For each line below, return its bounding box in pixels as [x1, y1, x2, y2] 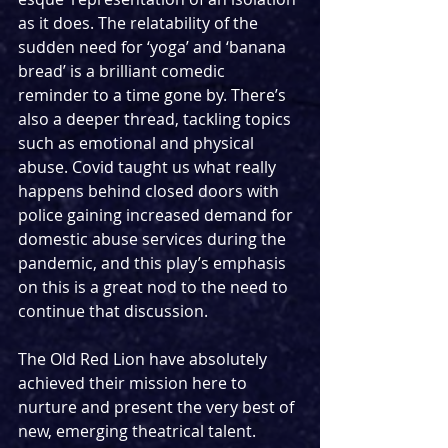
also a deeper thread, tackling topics [18, 107, 295, 130]
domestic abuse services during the [18, 227, 290, 250]
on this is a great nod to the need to [18, 275, 292, 298]
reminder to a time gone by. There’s [18, 83, 290, 106]
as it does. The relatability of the [18, 11, 262, 34]
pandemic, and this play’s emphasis [18, 251, 290, 274]
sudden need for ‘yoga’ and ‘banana [18, 35, 290, 58]
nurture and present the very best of [18, 395, 298, 418]
